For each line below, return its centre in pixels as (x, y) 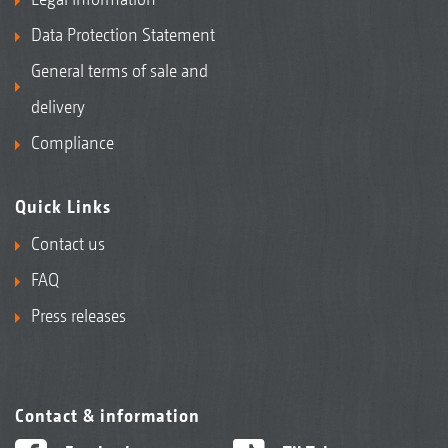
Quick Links (63, 207)
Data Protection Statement (123, 35)
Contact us (68, 244)
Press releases (78, 316)
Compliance (72, 143)
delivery (58, 107)
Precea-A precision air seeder (134, 237)
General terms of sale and (119, 71)
